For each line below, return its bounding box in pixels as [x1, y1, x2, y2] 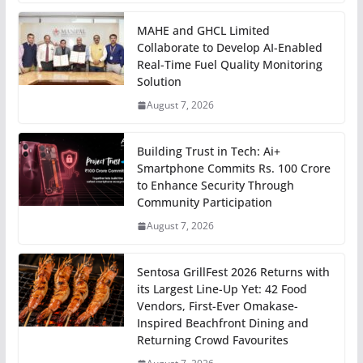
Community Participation [136, 194, 272, 211]
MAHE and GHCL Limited [136, 23, 270, 39]
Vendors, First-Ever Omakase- [136, 298, 298, 314]
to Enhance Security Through [136, 177, 294, 194]
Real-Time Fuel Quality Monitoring [136, 57, 322, 73]
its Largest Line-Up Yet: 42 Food [136, 281, 307, 297]
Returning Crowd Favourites [136, 332, 288, 348]
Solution [136, 74, 181, 90]
